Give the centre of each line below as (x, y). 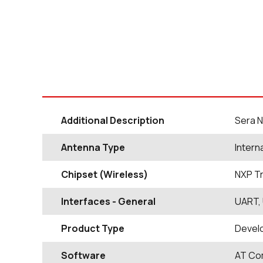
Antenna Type (93, 148)
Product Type (93, 229)
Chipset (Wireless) (104, 175)
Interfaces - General (108, 202)
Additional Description (113, 121)
